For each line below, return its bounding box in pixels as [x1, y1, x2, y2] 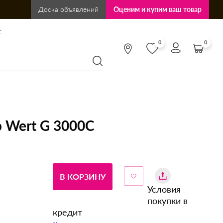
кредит [53, 207, 82, 218]
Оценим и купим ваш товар [113, 5, 202, 13]
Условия [147, 184, 181, 195]
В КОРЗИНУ [60, 172, 106, 181]
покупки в [147, 195, 188, 206]
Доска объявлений [38, 5, 99, 13]
